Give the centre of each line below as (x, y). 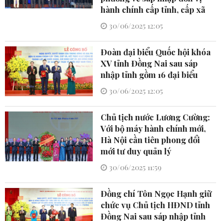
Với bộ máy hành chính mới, (153, 129)
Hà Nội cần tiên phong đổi (150, 140)
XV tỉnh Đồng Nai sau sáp (149, 63)
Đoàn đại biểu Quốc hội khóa (156, 52)
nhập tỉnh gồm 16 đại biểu (149, 75)
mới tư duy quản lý (136, 151)
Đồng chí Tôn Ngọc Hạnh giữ (156, 194)
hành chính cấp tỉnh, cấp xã (153, 10)
